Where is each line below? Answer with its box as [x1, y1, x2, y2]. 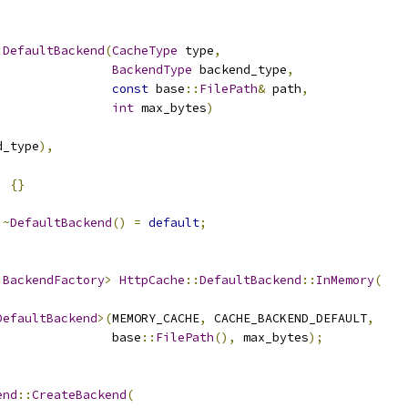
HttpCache [119, 272, 185, 288]
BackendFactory [3, 272, 105, 288]
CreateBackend [32, 387, 127, 403]
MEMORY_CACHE [112, 311, 199, 326]
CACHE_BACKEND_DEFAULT [207, 311, 367, 326]
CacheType [112, 43, 178, 58]
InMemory [316, 272, 374, 288]
